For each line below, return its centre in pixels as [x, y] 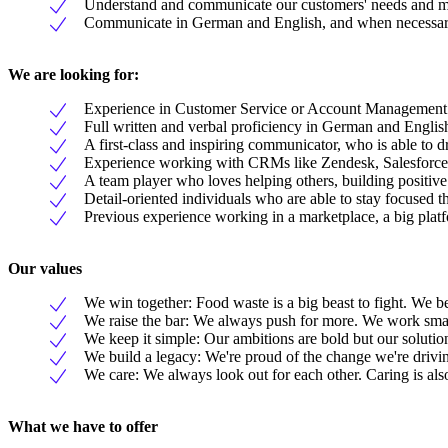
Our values [45, 268]
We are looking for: [73, 74]
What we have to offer [83, 426]
